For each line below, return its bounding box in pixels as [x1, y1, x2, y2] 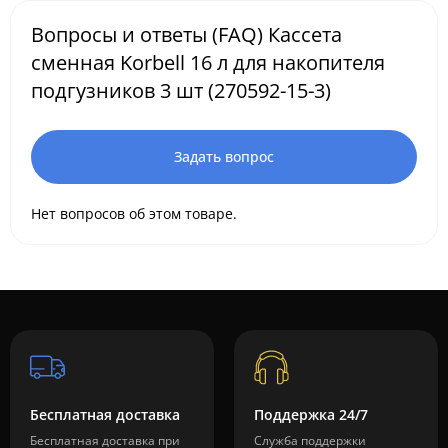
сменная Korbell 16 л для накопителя [31, 49, 385, 77]
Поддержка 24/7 [254, 405, 368, 425]
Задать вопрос [174, 147, 274, 167]
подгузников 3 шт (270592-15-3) [31, 77, 331, 105]
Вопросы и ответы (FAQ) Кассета [31, 21, 342, 49]
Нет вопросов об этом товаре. [31, 204, 237, 224]
